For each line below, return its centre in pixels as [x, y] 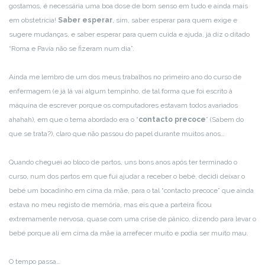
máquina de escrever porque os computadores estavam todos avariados [123, 105]
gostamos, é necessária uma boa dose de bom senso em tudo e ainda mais [128, 6]
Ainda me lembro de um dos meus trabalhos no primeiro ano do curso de [125, 77]
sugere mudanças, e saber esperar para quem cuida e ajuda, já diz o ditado [129, 34]
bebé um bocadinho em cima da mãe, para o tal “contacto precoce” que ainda [131, 190]
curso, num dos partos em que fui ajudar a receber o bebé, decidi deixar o [127, 176]
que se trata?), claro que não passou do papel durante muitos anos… [117, 133]
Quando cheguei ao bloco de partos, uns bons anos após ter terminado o [123, 162]
